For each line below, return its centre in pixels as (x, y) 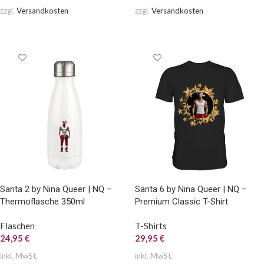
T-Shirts (151, 225)
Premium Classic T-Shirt (181, 201)
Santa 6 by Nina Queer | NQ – (191, 189)
